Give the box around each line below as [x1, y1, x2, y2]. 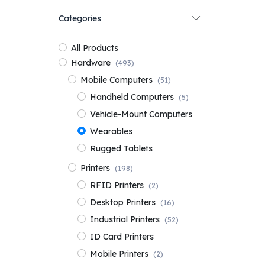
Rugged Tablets [89, 143, 153, 154]
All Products [70, 42, 118, 53]
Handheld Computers [89, 91, 174, 102]
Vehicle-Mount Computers [89, 108, 192, 119]
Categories [58, 12, 101, 24]
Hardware [70, 57, 111, 68]
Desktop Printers [89, 196, 156, 208]
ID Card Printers [89, 231, 154, 242]
